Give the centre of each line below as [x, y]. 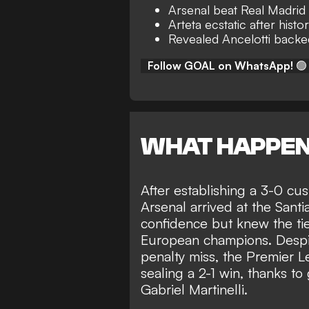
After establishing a [201, 190]
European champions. [208, 240]
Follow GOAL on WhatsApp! [220, 65]
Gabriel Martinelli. [194, 290]
